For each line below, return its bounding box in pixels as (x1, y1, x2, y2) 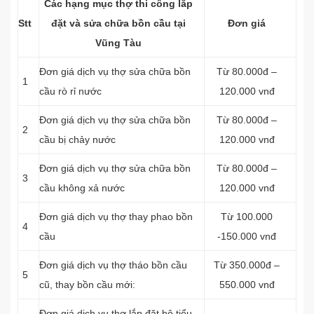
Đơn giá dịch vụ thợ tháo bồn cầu (39, 259, 187, 271)
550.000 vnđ (219, 279, 275, 290)
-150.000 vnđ (217, 231, 276, 242)
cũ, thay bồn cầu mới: (39, 279, 135, 290)
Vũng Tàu (95, 37, 142, 48)
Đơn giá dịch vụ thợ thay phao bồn (39, 211, 193, 222)
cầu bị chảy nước (39, 134, 116, 145)
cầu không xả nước (39, 182, 125, 193)
